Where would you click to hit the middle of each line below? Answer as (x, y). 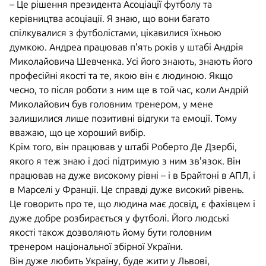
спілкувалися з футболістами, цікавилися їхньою (115, 33)
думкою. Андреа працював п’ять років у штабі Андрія (126, 47)
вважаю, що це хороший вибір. (77, 132)
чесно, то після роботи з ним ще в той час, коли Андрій (129, 90)
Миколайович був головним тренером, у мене (111, 104)
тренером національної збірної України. (96, 246)
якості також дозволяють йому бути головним (111, 232)
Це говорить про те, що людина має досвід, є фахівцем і (132, 204)
